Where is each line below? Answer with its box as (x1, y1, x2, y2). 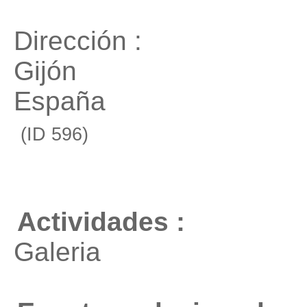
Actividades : (17, 207, 185, 236)
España (14, 86, 106, 116)
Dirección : (14, 26, 142, 56)
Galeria (14, 237, 101, 267)
